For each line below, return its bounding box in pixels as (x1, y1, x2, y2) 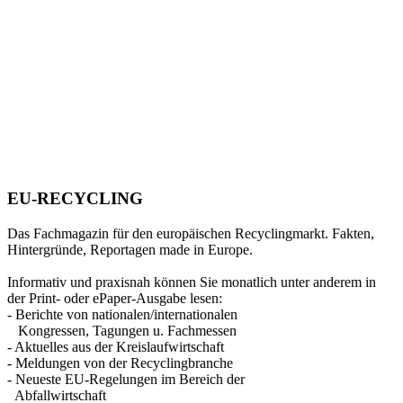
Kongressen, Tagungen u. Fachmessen (7, 322, 237, 338)
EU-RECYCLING (7, 188, 143, 208)
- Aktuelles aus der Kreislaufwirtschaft (7, 338, 224, 354)
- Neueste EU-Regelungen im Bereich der (7, 371, 245, 387)
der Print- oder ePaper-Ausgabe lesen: (7, 290, 222, 306)
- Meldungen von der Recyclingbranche (7, 354, 233, 371)
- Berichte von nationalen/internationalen (7, 306, 237, 322)
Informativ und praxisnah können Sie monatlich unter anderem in (7, 273, 376, 290)
